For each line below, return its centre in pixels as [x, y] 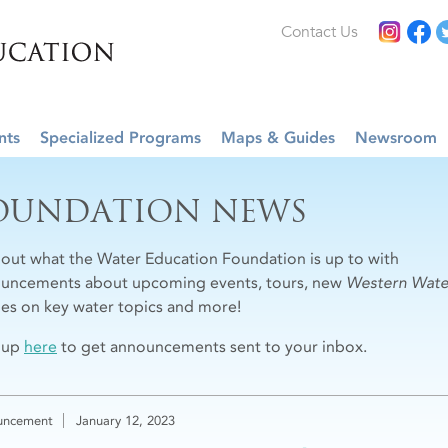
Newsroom [396, 137]
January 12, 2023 [125, 420]
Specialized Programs [120, 137]
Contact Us [319, 32]
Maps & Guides [278, 137]
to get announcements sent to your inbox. [212, 346]
